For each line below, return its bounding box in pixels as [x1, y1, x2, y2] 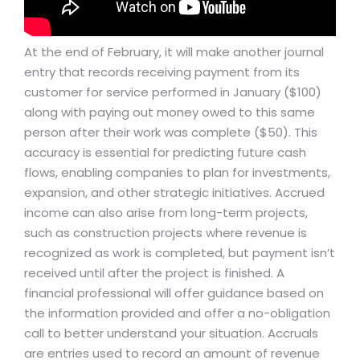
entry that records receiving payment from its [24, 63, 300, 81]
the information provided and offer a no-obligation [24, 305, 330, 322]
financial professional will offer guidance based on [24, 284, 324, 302]
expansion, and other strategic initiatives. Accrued [24, 184, 325, 202]
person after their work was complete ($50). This [24, 124, 317, 141]
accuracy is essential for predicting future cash [24, 144, 306, 162]
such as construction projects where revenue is [24, 224, 307, 242]
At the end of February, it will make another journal [24, 43, 324, 61]
